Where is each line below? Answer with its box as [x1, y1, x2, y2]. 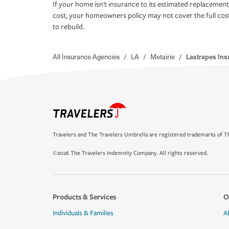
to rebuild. [53, 22, 84, 32]
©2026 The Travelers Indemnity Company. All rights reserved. [53, 150, 208, 156]
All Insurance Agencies [53, 52, 120, 62]
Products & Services [53, 192, 116, 201]
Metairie [150, 52, 175, 62]
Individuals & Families [53, 209, 113, 217]
